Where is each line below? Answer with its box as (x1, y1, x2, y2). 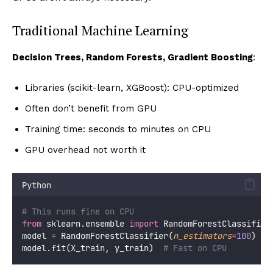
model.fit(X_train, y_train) (22, 242, 163, 253)
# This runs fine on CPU (22, 205, 134, 217)
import (129, 218, 158, 229)
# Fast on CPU (163, 242, 227, 253)
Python (22, 179, 51, 191)
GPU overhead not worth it (25, 144, 146, 155)
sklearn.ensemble (41, 218, 129, 229)
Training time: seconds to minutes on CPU (25, 123, 211, 135)
